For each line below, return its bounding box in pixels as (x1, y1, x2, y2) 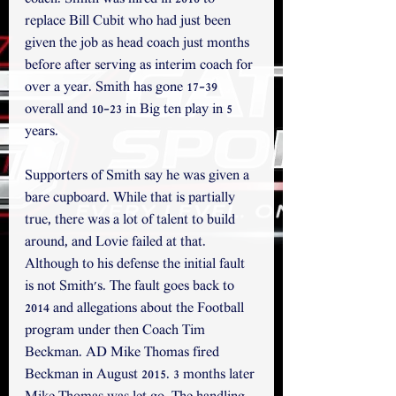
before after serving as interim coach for (25, 57, 256, 74)
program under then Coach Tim (25, 323, 209, 339)
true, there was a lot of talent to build (25, 212, 239, 229)
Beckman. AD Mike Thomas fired (25, 345, 223, 362)
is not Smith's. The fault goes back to (25, 278, 238, 295)
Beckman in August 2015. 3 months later (25, 367, 258, 384)
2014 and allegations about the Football (25, 301, 247, 317)
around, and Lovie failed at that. (25, 234, 209, 251)
